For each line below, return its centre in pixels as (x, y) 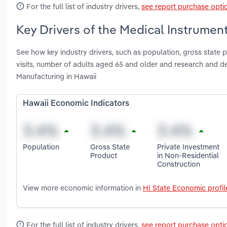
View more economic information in (83, 188)
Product (103, 155)
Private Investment (188, 146)
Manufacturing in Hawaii (56, 77)
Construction (179, 164)
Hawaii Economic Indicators (76, 104)
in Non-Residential (188, 155)
